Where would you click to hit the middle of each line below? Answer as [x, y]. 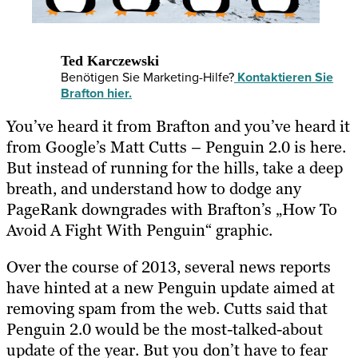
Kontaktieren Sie [284, 77]
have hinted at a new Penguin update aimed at [171, 287]
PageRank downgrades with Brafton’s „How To [172, 209]
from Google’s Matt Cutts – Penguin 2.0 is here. [176, 147]
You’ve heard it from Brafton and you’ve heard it [178, 126]
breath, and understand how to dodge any [154, 188]
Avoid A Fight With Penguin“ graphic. [139, 230]
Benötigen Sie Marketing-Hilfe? [147, 77]
